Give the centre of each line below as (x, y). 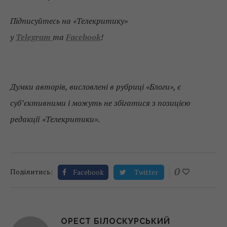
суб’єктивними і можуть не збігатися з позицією (100, 103)
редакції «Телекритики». (55, 119)
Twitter (146, 172)
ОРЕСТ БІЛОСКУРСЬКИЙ (116, 221)
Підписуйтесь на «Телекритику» (69, 21)
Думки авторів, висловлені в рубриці (78, 86)
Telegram (34, 37)
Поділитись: (31, 171)
